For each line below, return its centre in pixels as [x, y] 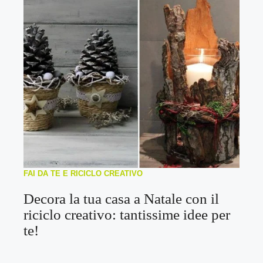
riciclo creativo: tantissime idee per [127, 214]
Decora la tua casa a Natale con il [121, 198]
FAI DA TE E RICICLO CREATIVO [83, 173]
